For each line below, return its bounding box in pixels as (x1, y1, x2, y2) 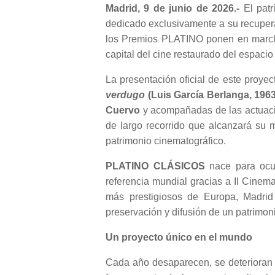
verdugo (106, 90, 145, 101)
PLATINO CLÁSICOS (106, 161, 205, 172)
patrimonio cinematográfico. (106, 136, 226, 147)
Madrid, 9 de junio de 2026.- (106, 3, 240, 14)
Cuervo (106, 105, 140, 116)
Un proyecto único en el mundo (106, 232, 252, 243)
